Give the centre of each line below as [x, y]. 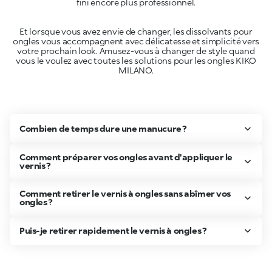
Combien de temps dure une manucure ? [103, 128]
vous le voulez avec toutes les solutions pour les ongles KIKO [136, 60]
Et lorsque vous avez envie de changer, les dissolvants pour [136, 31]
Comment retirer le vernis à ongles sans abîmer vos [125, 193]
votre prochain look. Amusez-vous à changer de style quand [136, 50]
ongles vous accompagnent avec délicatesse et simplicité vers [136, 41]
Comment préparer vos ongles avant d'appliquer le [126, 157]
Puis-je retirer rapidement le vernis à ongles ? [113, 230]
